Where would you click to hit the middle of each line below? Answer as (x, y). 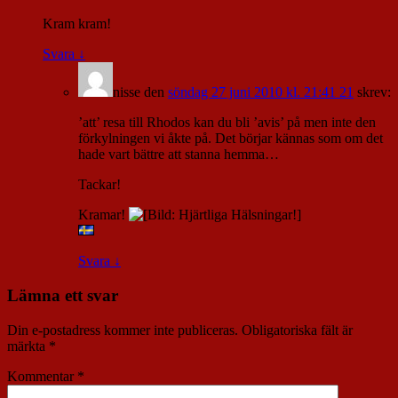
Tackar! (99, 185)
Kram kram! (77, 24)
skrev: (374, 92)
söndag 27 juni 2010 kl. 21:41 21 (261, 92)
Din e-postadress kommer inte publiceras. (123, 330)
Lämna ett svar (63, 295)
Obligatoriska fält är (297, 330)
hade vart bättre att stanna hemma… (179, 155)
